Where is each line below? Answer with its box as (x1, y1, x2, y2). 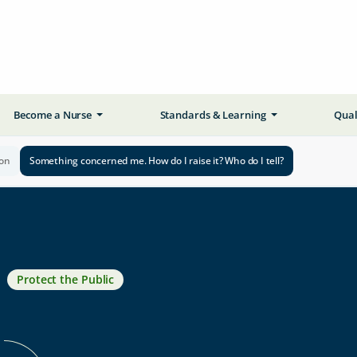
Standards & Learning (159, 107, 269, 122)
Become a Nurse (13, 107, 94, 122)
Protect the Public (17, 272, 115, 287)
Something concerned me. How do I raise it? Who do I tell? (29, 154, 284, 167)
